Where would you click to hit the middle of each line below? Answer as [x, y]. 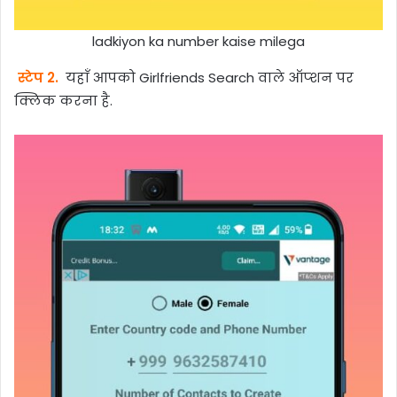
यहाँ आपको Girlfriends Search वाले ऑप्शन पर [207, 78]
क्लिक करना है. [63, 101]
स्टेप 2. [38, 78]
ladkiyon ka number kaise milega [198, 41]
